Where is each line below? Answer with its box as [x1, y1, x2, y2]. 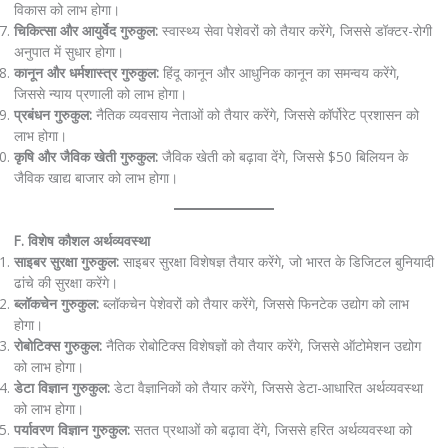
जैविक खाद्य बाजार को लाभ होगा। [13, 167, 178, 187]
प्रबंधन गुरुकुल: [13, 104, 92, 124]
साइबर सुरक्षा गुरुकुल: [13, 252, 119, 272]
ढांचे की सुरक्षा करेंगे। [13, 273, 118, 293]
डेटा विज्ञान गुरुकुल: [13, 378, 110, 398]
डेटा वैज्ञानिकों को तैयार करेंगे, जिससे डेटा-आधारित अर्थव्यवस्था [109, 378, 423, 398]
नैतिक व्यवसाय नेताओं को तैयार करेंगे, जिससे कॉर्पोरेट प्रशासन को [91, 104, 419, 124]
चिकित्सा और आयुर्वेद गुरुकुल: [13, 20, 158, 40]
